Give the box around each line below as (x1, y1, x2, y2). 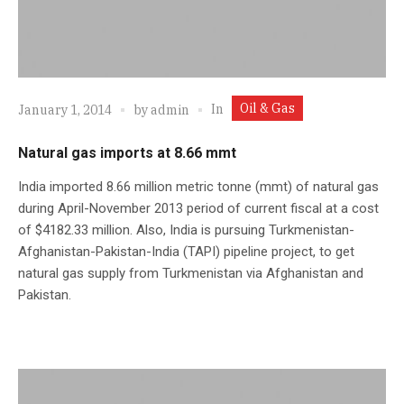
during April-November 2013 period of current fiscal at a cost (18, 199, 379, 216)
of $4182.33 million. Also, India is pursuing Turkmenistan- (18, 221, 354, 238)
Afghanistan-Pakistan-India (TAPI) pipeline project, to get (18, 243, 354, 260)
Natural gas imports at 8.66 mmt (18, 143, 236, 161)
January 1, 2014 (18, 102, 112, 119)
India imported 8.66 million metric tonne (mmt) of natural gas (18, 178, 379, 195)
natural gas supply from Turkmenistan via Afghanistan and (18, 264, 363, 281)
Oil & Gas (240, 99, 295, 116)
